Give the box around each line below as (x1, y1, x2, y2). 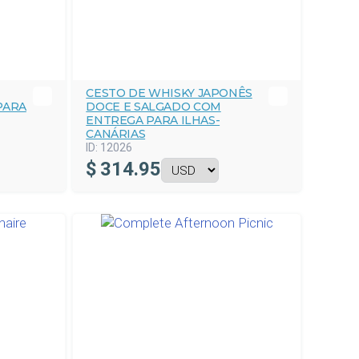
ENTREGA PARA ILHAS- (86, 113, 220, 127)
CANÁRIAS (86, 127, 146, 141)
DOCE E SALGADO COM (86, 99, 221, 114)
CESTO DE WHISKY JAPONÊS (86, 86, 252, 100)
